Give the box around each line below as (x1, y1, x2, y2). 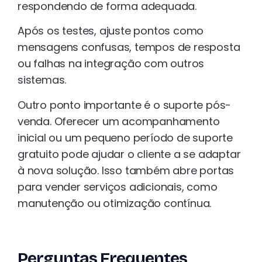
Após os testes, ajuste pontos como (18, 23, 204, 39)
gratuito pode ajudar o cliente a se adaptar (18, 146, 241, 161)
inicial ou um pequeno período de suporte (18, 130, 233, 145)
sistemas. (18, 73, 67, 88)
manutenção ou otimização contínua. (18, 195, 212, 211)
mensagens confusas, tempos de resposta (18, 40, 240, 55)
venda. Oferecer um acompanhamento (18, 113, 220, 129)
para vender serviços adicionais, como (18, 179, 218, 194)
